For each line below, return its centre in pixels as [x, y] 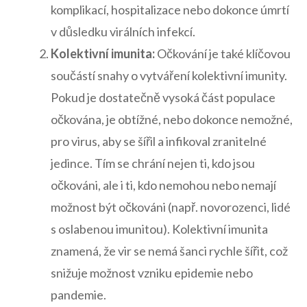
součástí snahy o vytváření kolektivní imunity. [169, 76]
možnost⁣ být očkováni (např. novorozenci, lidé [171, 207]
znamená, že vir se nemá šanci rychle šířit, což [169, 251]
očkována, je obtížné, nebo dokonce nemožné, [172, 120]
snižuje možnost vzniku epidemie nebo [152, 273]
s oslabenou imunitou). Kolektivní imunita [159, 229]
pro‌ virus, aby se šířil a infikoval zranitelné [159, 142]
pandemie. [78, 295]
